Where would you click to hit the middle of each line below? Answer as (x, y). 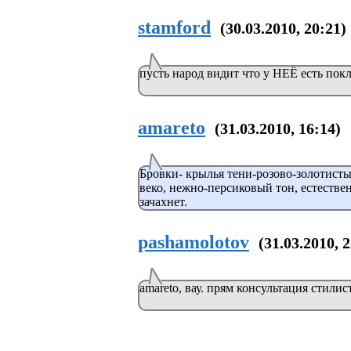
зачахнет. (163, 202)
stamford (174, 28)
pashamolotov (194, 242)
